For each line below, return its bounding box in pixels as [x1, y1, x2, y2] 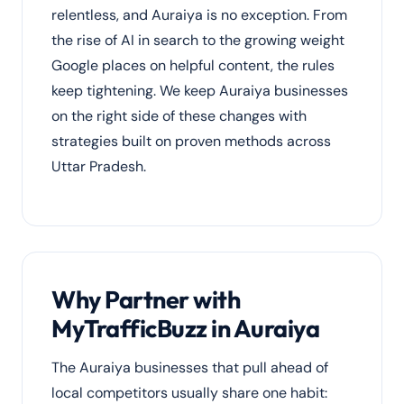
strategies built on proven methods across [51, 132, 331, 151]
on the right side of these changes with [51, 106, 307, 125]
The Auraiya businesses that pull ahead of [51, 358, 328, 377]
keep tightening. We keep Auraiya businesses [51, 81, 348, 100]
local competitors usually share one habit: [51, 383, 327, 402]
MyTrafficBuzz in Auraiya [51, 313, 320, 344]
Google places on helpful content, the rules [51, 56, 335, 75]
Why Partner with [51, 284, 241, 315]
